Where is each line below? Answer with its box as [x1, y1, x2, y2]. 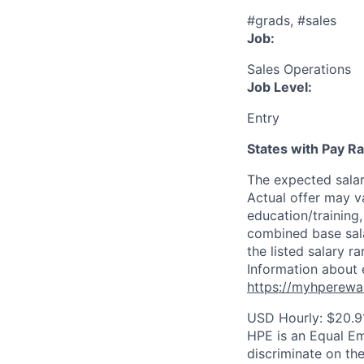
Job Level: [247, 79, 312, 95]
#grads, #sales [247, 12, 336, 28]
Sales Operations [247, 61, 351, 77]
